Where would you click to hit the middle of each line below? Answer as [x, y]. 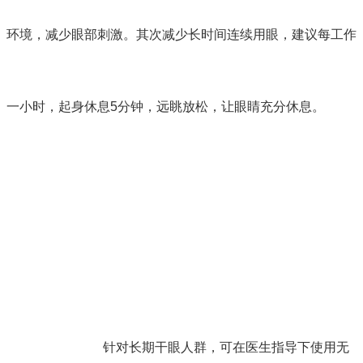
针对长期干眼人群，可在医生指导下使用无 [226, 348]
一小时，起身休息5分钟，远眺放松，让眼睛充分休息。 [166, 106]
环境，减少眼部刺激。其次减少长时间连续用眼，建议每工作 [181, 34]
